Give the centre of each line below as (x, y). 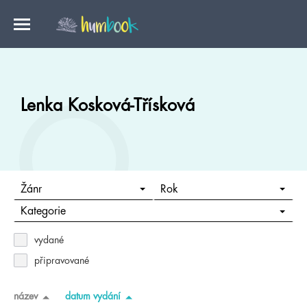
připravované (62, 260)
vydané (49, 240)
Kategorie (43, 211)
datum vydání (93, 296)
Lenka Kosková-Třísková (108, 105)
